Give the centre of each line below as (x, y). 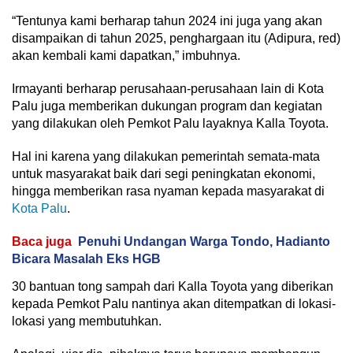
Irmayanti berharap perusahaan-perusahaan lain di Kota (168, 89)
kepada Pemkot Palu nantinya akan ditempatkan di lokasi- (174, 304)
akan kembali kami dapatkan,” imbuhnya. (126, 56)
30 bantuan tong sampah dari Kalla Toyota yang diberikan (173, 286)
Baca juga (42, 242)
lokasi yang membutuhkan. (87, 321)
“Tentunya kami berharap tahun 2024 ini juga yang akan (167, 21)
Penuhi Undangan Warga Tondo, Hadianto (204, 242)
